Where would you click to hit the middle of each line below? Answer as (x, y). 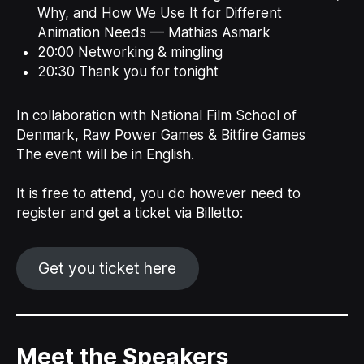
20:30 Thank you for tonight (128, 71)
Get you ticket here (108, 269)
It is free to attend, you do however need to (158, 193)
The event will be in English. (105, 154)
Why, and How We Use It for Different (159, 13)
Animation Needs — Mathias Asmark (154, 32)
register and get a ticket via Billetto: (129, 212)
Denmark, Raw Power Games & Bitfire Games (160, 134)
